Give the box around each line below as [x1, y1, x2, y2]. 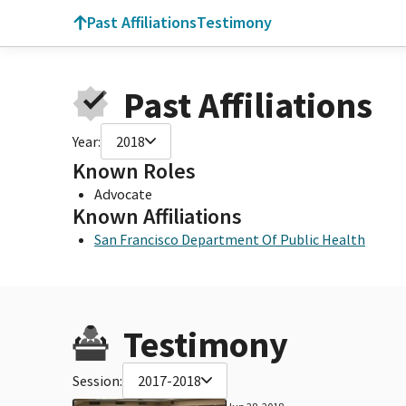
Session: [72, 371, 122, 390]
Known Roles [72, 156, 196, 185]
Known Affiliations [72, 201, 242, 230]
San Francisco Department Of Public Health [94, 229, 365, 248]
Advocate [94, 184, 152, 203]
